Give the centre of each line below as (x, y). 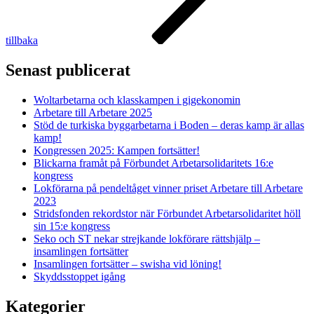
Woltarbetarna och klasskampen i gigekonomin (137, 100)
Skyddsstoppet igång (80, 277)
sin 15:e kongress (72, 226)
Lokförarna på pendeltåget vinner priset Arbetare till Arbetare (168, 189)
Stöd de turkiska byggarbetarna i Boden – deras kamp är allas (169, 125)
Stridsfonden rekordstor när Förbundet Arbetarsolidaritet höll (167, 214)
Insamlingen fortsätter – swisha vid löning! (128, 264)
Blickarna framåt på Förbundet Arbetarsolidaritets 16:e (153, 163)
